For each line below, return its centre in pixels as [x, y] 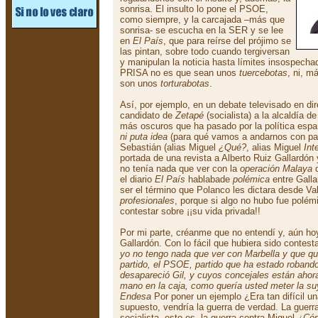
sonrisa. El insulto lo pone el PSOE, [194, 9]
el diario [137, 179]
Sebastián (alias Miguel [169, 147]
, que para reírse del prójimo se [227, 41]
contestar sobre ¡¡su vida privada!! [190, 211]
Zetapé [190, 115]
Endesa [136, 296]
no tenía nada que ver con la [180, 169]
